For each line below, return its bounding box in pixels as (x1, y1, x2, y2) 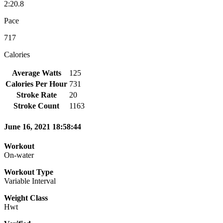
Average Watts (11, 68, 61, 77)
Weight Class (4, 194, 48, 203)
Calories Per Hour (5, 79, 67, 88)
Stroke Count (13, 101, 59, 110)
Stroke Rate (16, 90, 57, 99)
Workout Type (4, 168, 53, 177)
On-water (4, 151, 34, 160)
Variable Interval (4, 177, 56, 186)
